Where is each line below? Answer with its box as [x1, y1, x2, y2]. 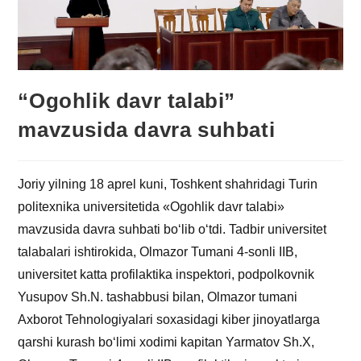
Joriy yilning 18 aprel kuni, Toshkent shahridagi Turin [18, 176, 318, 191]
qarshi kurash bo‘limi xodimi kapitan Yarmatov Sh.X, [18, 334, 315, 349]
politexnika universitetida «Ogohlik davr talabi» [18, 199, 285, 214]
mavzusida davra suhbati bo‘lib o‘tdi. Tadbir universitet [18, 222, 327, 236]
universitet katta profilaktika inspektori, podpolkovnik [18, 267, 315, 281]
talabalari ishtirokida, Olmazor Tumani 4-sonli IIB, [18, 244, 298, 259]
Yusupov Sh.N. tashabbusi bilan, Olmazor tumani [18, 289, 298, 304]
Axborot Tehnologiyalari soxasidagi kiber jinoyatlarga [18, 312, 321, 326]
